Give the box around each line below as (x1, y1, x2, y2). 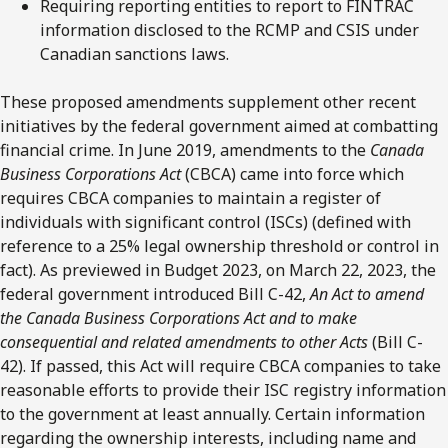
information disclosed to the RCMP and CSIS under (40, 18, 419, 41)
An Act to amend (310, 282, 424, 305)
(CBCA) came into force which (181, 162, 404, 185)
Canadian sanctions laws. (40, 42, 229, 65)
